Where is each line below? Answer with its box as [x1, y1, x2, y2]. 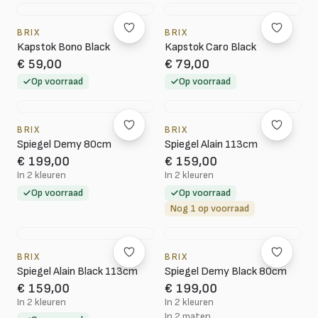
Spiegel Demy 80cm [17, 138, 111, 151]
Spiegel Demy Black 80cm [165, 265, 287, 278]
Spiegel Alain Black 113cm [17, 265, 138, 278]
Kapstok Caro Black [165, 40, 256, 54]
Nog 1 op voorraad [170, 202, 249, 214]
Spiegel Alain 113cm [165, 138, 258, 151]
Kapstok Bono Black [17, 40, 110, 54]
